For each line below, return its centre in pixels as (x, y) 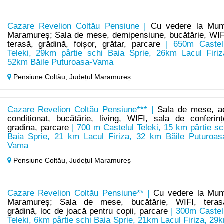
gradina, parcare (38, 128)
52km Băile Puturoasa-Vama (60, 62)
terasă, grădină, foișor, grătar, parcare (84, 44)
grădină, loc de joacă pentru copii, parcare (87, 211)
